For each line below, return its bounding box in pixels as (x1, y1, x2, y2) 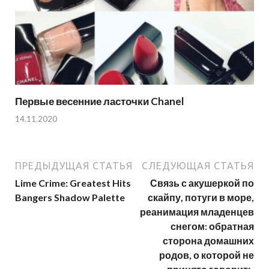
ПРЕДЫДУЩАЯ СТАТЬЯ (15, 160, 133, 171)
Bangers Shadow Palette (15, 191, 125, 203)
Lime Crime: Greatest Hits (15, 177, 131, 189)
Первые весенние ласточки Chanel (15, 95, 184, 108)
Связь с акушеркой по (150, 177, 254, 189)
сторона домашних (163, 234, 254, 246)
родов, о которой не (159, 249, 254, 261)
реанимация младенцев (140, 205, 254, 217)
